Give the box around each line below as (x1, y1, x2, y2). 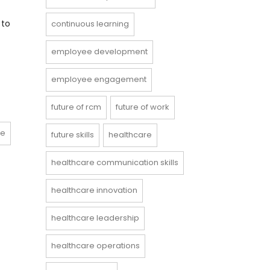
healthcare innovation (51, 184, 137, 196)
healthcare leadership (51, 212, 139, 224)
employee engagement (51, 74, 146, 85)
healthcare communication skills (51, 157, 178, 168)
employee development (51, 46, 148, 57)
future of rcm (51, 101, 101, 113)
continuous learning (51, 18, 129, 30)
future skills (51, 129, 94, 140)
